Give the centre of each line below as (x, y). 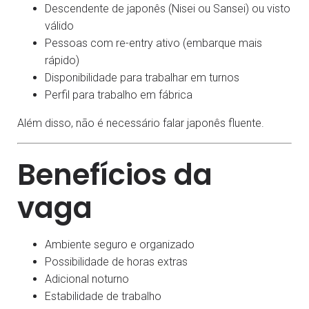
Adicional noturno (87, 279)
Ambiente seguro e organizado (120, 245)
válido (59, 26)
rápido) (62, 61)
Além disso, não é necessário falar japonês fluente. (141, 123)
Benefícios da (115, 175)
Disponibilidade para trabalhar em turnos (142, 78)
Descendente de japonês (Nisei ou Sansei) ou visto (168, 9)
